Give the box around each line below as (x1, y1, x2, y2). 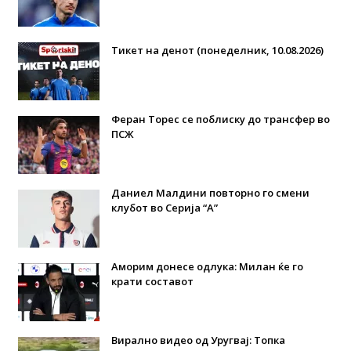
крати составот (110, 273, 194, 288)
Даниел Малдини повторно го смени (110, 185, 309, 200)
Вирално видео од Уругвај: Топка (110, 332, 285, 347)
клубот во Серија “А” (110, 200, 218, 215)
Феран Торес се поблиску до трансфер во (110, 111, 330, 126)
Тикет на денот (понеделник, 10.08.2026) (110, 42, 324, 57)
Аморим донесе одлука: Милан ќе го (110, 259, 303, 273)
